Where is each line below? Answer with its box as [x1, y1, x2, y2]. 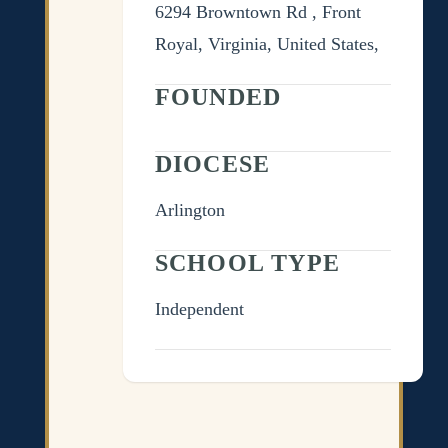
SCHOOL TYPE [154, 249, 340, 276]
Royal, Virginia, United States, [154, 33, 379, 54]
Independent [154, 298, 244, 319]
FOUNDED [154, 83, 282, 110]
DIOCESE [154, 150, 271, 177]
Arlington [154, 199, 225, 220]
